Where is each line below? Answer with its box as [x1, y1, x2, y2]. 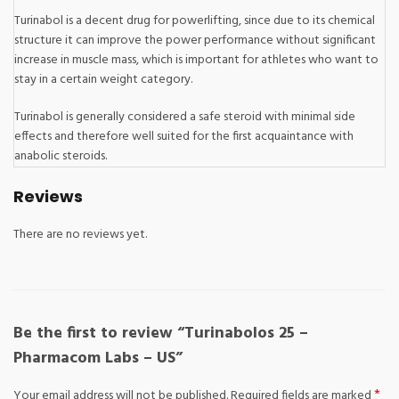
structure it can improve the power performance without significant [14, 30, 376, 51]
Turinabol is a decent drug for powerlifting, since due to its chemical [14, 11, 375, 31]
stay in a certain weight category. [14, 69, 192, 90]
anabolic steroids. [14, 146, 107, 167]
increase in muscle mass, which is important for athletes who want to [14, 50, 379, 70]
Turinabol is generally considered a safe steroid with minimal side [14, 107, 355, 127]
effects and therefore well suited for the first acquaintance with [14, 126, 354, 147]
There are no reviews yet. [13, 224, 147, 245]
